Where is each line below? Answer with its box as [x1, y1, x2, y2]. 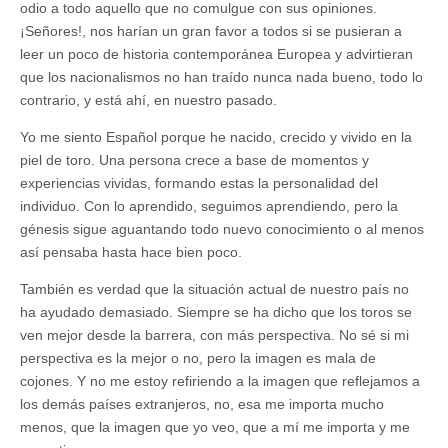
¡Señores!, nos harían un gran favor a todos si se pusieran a [20, 22, 402, 39]
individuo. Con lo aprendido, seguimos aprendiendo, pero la [20, 197, 398, 214]
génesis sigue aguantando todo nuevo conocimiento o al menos [20, 220, 424, 237]
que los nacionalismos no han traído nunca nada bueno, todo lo [20, 68, 423, 85]
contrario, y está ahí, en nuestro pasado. [20, 91, 277, 108]
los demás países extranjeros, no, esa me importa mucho [20, 395, 384, 412]
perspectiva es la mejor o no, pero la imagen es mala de [20, 349, 376, 366]
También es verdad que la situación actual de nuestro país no [20, 280, 409, 297]
